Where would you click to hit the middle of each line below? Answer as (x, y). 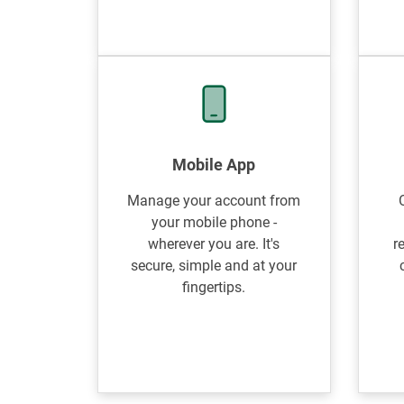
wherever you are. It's (214, 244)
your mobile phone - (214, 222)
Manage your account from (214, 201)
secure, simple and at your (214, 266)
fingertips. (214, 287)
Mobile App (214, 165)
